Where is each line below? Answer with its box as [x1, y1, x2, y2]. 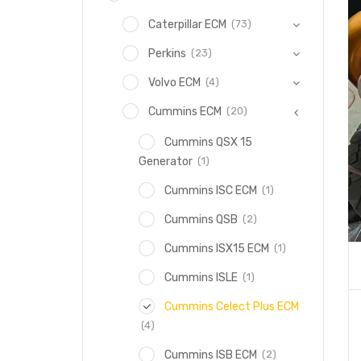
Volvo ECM [148, 76, 201, 89]
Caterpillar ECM [148, 18, 226, 31]
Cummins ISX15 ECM [164, 242, 269, 255]
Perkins [148, 47, 186, 60]
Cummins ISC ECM [164, 184, 257, 197]
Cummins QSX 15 [164, 135, 252, 149]
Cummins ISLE [164, 271, 238, 284]
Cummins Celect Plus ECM [164, 300, 299, 313]
